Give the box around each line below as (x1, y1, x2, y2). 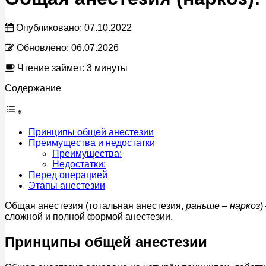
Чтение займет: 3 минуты (15, 62, 128, 73)
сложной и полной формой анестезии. (5, 211, 173, 221)
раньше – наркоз (186, 200, 260, 211)
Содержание (5, 83, 61, 93)
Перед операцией (28, 169, 107, 180)
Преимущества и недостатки (28, 137, 155, 148)
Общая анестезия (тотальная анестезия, (5, 200, 186, 211)
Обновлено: (14, 42, 71, 53)
